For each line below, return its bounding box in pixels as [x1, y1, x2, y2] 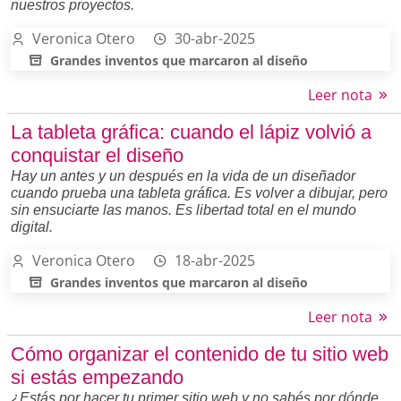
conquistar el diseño [11, 143, 183, 166]
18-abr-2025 [175, 250, 255, 270]
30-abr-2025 [175, 28, 255, 48]
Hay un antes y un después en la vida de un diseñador [11, 167, 355, 183]
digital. [11, 218, 53, 235]
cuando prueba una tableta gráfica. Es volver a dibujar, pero [11, 184, 388, 200]
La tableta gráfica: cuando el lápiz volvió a [11, 120, 371, 143]
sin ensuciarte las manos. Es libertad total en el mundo [11, 201, 356, 218]
